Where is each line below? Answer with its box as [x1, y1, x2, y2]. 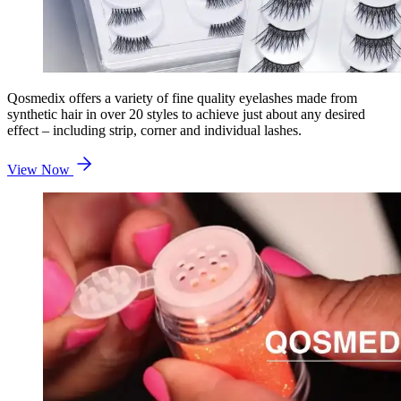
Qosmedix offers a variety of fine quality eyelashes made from [7, 90, 357, 106]
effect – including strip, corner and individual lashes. [7, 122, 302, 138]
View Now [7, 161, 73, 177]
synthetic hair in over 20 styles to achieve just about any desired [7, 106, 365, 122]
